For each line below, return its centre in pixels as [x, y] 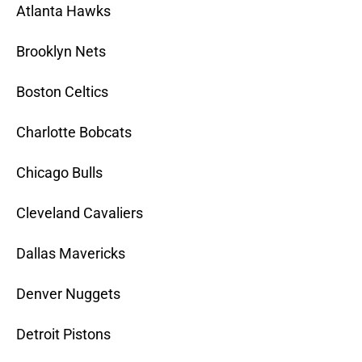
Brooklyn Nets [61, 52]
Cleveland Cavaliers [80, 213]
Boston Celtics [62, 92]
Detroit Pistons [63, 335]
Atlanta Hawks [63, 11]
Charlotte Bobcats [74, 133]
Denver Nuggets [68, 294]
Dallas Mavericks [71, 254]
